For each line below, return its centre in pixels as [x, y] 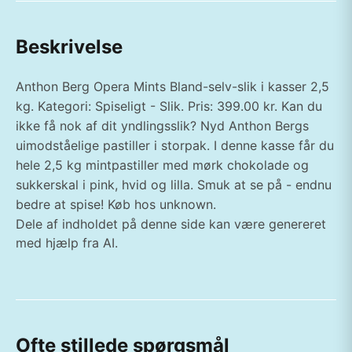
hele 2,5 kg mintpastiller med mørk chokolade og [162, 165]
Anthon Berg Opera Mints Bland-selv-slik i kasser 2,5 [172, 86]
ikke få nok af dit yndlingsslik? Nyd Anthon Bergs [162, 126]
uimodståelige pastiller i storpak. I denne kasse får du [175, 145]
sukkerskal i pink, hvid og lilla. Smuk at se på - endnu [174, 185]
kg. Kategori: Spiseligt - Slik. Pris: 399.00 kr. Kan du [169, 106]
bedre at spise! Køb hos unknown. [116, 204]
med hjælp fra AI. [67, 243]
